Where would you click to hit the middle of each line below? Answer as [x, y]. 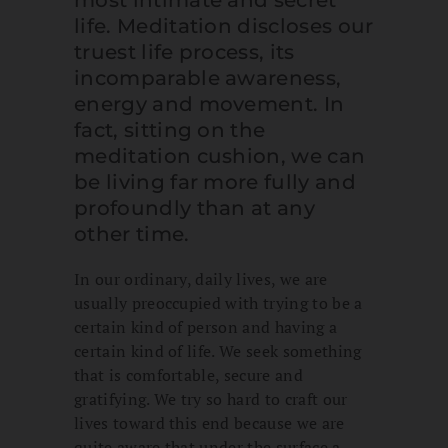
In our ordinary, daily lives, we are [201, 279]
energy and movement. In [209, 104]
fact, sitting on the [170, 130]
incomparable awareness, [208, 78]
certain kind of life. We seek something [218, 351]
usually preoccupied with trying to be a [218, 303]
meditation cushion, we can [220, 156]
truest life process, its [184, 52]
